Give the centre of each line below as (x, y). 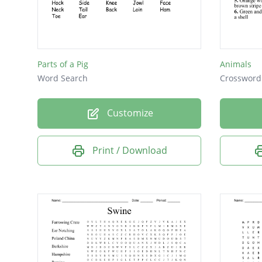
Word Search (63, 78)
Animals (236, 64)
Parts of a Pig (63, 64)
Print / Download (130, 150)
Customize (129, 113)
